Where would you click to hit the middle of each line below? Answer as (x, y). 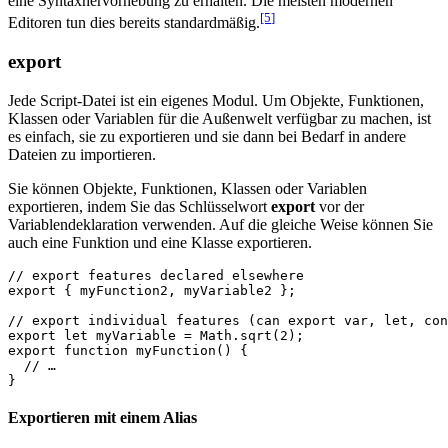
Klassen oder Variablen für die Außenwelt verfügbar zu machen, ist (219, 118)
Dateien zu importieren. (82, 154)
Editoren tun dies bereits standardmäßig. (134, 23)
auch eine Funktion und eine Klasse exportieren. (160, 242)
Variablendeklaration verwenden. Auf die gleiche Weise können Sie (220, 224)
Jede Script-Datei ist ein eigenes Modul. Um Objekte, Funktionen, (216, 100)
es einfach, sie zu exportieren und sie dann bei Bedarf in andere (207, 136)
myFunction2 (124, 290)
